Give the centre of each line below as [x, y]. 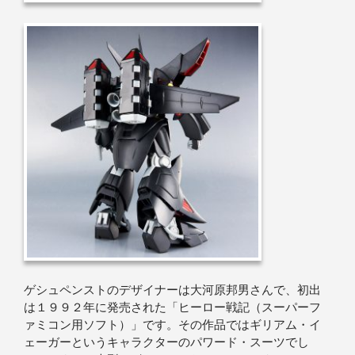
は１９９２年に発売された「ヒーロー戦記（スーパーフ [172, 307]
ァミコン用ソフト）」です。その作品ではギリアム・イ [172, 324]
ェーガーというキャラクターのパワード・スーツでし [166, 342]
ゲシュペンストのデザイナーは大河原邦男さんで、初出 [172, 290]
